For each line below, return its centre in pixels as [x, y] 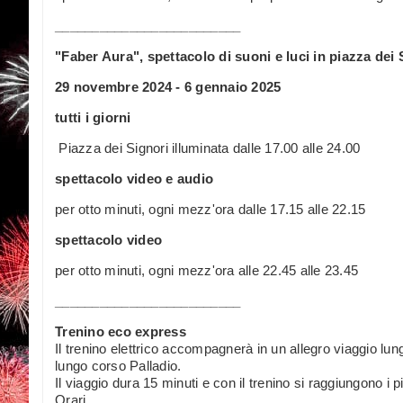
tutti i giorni [93, 117]
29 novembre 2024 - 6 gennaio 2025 [168, 86]
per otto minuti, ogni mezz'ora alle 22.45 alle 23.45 [206, 270]
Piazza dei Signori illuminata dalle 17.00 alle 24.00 [208, 148]
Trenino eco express [121, 331]
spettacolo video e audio [134, 178]
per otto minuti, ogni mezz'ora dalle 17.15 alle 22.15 [210, 209]
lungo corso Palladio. [118, 365]
